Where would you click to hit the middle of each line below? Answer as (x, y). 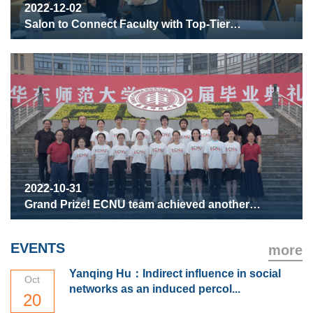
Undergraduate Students (90, 40)
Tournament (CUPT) (77, 237)
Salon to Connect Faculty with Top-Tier (127, 24)
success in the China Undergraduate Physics (144, 221)
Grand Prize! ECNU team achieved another (137, 205)
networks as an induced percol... (154, 289)
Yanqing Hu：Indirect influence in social (175, 274)
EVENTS (38, 248)
